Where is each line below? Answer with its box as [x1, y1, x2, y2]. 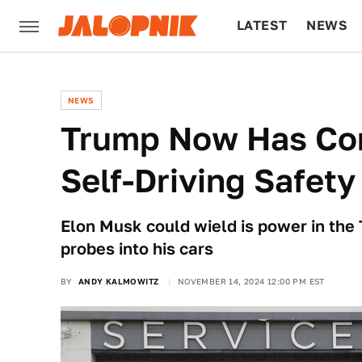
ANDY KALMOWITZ [78, 276, 159, 286]
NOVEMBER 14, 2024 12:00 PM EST [177, 276, 325, 286]
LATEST [237, 18, 288, 33]
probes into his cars [61, 239, 213, 259]
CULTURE [237, 69, 299, 85]
